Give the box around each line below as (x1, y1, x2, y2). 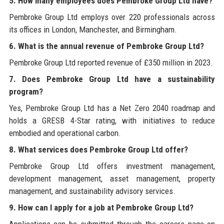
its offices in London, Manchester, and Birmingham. (8, 24, 177, 34)
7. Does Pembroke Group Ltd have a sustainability (8, 73, 215, 84)
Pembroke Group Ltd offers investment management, (8, 160, 215, 171)
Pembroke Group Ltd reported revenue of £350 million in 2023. (8, 57, 213, 67)
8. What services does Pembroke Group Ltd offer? (8, 144, 188, 154)
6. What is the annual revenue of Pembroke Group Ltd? (8, 40, 204, 51)
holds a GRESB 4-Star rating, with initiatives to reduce (8, 115, 215, 125)
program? (8, 86, 43, 96)
